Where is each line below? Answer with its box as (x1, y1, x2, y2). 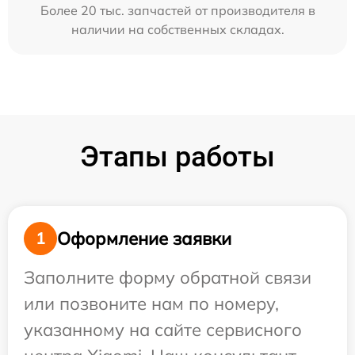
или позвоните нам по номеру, (24, 292, 279, 315)
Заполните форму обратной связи (24, 266, 311, 288)
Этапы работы (80, 140, 275, 174)
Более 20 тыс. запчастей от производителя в (40, 2, 315, 18)
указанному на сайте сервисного (24, 319, 302, 341)
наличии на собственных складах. (71, 21, 284, 37)
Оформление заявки (57, 227, 231, 250)
